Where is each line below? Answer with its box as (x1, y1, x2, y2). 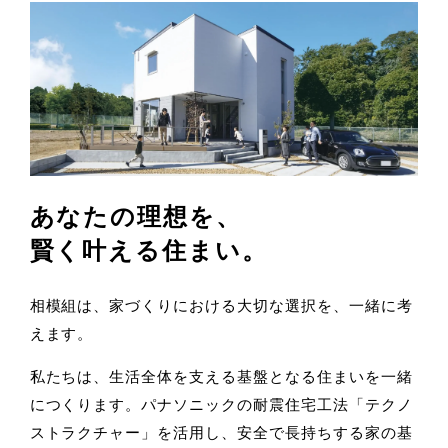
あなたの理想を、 (29, 203, 242, 231)
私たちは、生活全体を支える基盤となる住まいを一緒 (29, 368, 413, 386)
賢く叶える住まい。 (29, 237, 268, 265)
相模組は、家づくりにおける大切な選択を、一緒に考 (29, 297, 413, 315)
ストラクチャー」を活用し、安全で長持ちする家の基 (29, 424, 413, 442)
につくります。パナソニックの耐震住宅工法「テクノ (29, 396, 413, 414)
